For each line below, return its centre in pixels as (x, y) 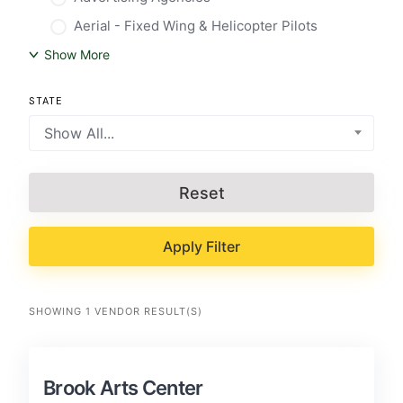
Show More (77, 54)
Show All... (79, 133)
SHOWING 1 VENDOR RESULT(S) (116, 311)
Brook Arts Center (123, 388)
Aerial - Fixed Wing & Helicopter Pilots (196, 26)
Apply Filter (201, 246)
